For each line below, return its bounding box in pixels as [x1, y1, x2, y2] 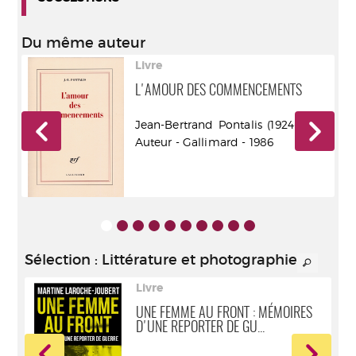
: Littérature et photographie [91, 251, 297, 269]
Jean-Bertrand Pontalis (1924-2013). [134, 118, 328, 131]
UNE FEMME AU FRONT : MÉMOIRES [136, 306, 312, 321]
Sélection [25, 251, 91, 269]
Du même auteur [21, 34, 145, 52]
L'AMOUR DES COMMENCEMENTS [134, 84, 302, 99]
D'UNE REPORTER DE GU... [136, 320, 265, 335]
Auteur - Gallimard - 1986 [134, 135, 274, 149]
